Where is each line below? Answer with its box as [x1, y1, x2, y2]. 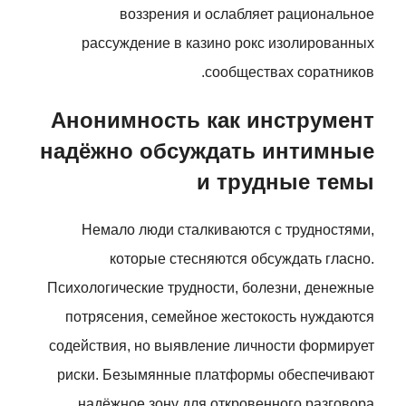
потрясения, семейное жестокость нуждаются [65, 309, 374, 324]
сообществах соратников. [205, 64, 374, 80]
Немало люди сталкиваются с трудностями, [82, 222, 374, 237]
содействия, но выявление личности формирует [49, 338, 374, 353]
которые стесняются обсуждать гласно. [110, 251, 374, 266]
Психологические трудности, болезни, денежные [47, 280, 374, 295]
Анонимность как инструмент [51, 108, 374, 132]
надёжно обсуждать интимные [40, 139, 374, 163]
